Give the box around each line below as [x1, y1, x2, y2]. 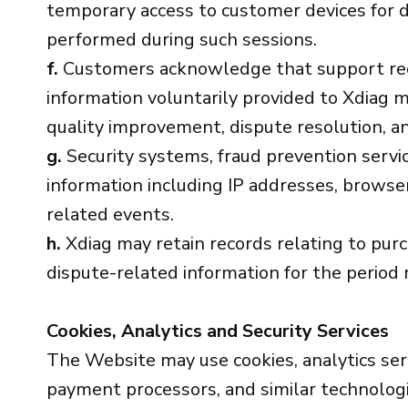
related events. [46, 202, 174, 227]
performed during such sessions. [46, 27, 317, 52]
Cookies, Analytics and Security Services [46, 319, 389, 343]
